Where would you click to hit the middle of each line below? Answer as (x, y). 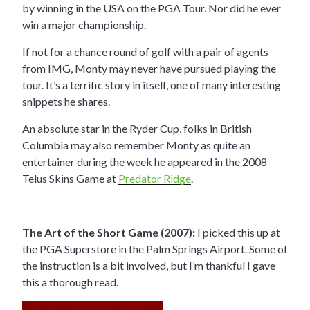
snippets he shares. (66, 102)
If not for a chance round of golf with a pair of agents (145, 52)
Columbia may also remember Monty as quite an (136, 145)
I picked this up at (238, 232)
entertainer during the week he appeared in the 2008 (145, 162)
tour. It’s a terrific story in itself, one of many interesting (152, 85)
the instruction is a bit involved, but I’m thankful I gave (149, 266)
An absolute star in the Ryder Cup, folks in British (137, 129)
